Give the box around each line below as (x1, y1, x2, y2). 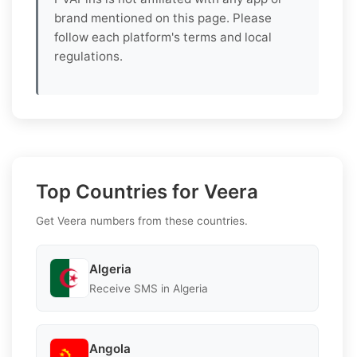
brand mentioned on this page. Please (54, 10, 272, 26)
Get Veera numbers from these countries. (36, 214, 248, 228)
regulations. (54, 49, 123, 65)
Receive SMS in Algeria (89, 281, 208, 295)
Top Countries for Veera (36, 180, 258, 204)
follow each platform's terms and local (54, 29, 272, 45)
